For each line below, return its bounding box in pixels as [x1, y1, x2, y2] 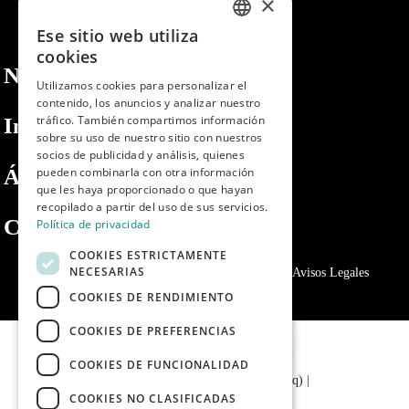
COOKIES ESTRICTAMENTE [69, 246, 227, 263]
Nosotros [4, 63, 92, 89]
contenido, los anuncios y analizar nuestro [37, 95, 261, 110]
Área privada [4, 163, 136, 189]
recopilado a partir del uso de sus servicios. [37, 199, 268, 215]
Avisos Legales [291, 266, 369, 280]
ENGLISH [214, 65, 255, 79]
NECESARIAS [69, 263, 145, 279]
